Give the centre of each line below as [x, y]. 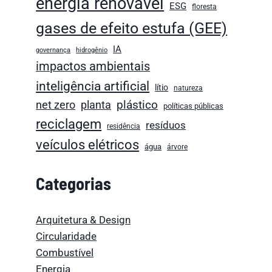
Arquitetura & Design [83, 219]
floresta [205, 6]
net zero [56, 104]
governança [53, 50]
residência [124, 126]
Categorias [74, 184]
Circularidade [66, 236]
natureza [189, 88]
